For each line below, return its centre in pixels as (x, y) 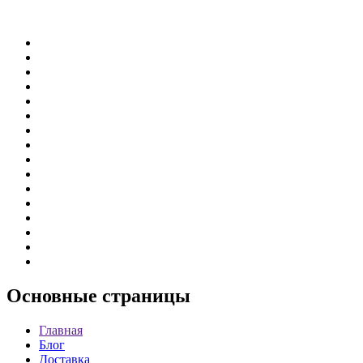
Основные (52, 296)
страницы (144, 296)
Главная (61, 331)
